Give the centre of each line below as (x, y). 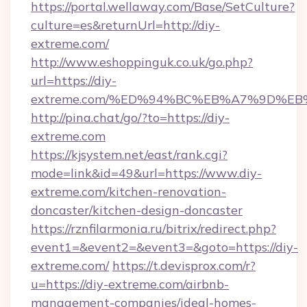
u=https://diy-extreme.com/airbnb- (130, 284)
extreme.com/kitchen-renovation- (128, 192)
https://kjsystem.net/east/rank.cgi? (129, 155)
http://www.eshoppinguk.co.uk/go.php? (142, 62)
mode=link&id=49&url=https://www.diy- (146, 173)
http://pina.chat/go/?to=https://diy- (130, 118)
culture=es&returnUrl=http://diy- (125, 25)
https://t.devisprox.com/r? (184, 266)
